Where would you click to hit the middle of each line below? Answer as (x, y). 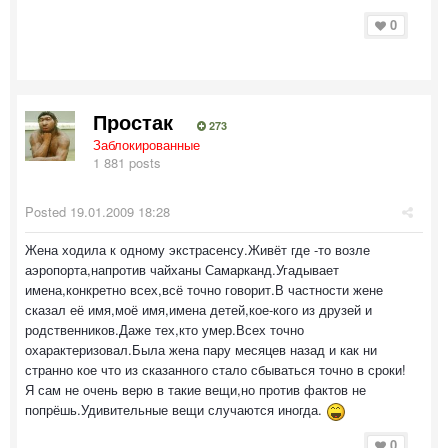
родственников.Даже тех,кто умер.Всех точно (164, 329)
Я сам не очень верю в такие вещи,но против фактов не (195, 389)
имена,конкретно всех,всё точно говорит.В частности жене (204, 289)
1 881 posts (127, 162)
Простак (133, 121)
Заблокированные (146, 144)
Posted (47, 211)
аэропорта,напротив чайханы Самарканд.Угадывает (182, 269)
